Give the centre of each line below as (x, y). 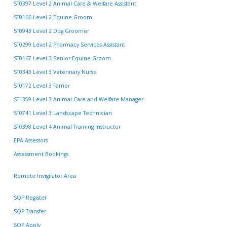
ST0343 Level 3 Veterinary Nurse (55, 72)
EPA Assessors (31, 141)
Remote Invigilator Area (45, 176)
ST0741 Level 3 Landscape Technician (63, 113)
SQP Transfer (30, 211)
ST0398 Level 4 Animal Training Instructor (67, 127)
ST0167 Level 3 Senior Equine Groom (62, 59)
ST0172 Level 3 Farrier (42, 86)
